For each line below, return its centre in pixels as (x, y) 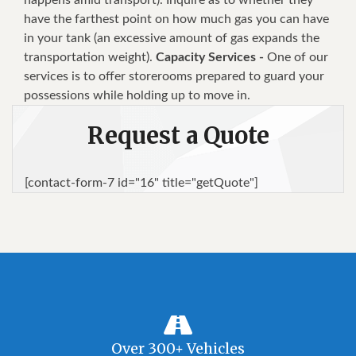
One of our (298, 57)
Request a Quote (178, 135)
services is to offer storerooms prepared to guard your (174, 76)
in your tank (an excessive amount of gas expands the (172, 38)
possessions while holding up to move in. (137, 95)
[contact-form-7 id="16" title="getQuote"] (141, 182)
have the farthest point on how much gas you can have (176, 19)
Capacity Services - (211, 57)
